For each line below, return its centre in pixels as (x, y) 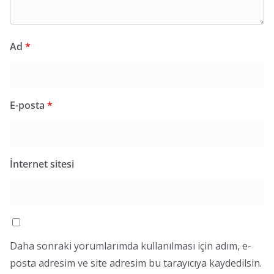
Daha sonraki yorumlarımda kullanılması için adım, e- (131, 246)
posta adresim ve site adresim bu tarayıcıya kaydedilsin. (136, 263)
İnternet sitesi (42, 164)
